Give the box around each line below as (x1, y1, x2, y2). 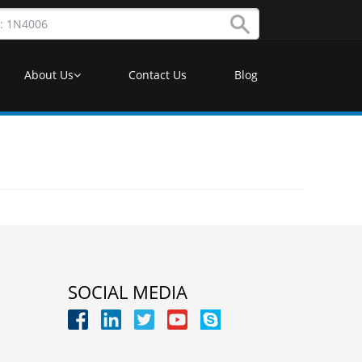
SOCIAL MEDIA (67, 279, 187, 304)
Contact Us (128, 67, 187, 82)
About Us (24, 67, 74, 82)
